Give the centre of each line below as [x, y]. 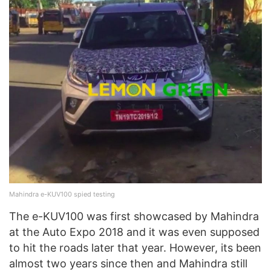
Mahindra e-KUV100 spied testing [62, 194]
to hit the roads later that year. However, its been [135, 248]
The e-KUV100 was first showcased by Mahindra [134, 217]
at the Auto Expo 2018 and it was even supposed [134, 232]
